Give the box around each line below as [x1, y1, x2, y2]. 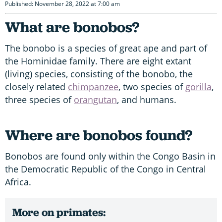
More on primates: [12, 205, 106, 220]
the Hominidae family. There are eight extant [5, 55, 191, 67]
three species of [5, 93, 74, 106]
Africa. [5, 175, 31, 188]
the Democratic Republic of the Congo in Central [5, 163, 206, 175]
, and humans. [117, 93, 176, 106]
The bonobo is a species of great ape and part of [5, 42, 207, 54]
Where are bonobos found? [5, 125, 192, 145]
